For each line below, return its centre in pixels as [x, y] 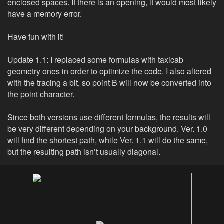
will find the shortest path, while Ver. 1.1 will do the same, [108, 140]
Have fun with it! [36, 37]
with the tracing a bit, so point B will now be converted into [109, 83]
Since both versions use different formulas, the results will [109, 117]
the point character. [41, 94]
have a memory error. [45, 14]
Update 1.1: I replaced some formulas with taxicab [95, 60]
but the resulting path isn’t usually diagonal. [84, 152]
